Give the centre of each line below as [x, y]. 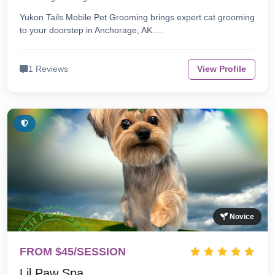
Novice [241, 217]
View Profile [221, 69]
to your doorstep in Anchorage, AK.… [92, 30]
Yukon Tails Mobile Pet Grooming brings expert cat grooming [137, 17]
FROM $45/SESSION [73, 252]
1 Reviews [48, 69]
